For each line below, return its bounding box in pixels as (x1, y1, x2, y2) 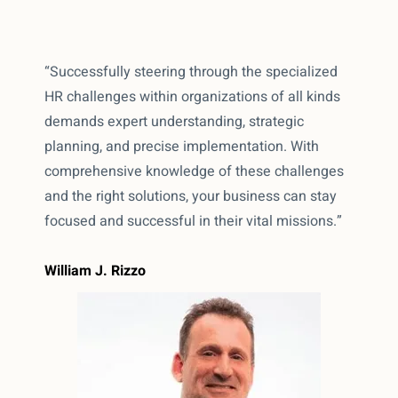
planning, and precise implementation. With (44, 135, 319, 157)
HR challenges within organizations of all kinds (44, 85, 340, 107)
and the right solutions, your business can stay (44, 185, 337, 207)
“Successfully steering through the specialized (44, 60, 338, 83)
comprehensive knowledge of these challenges (44, 160, 344, 182)
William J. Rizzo (44, 259, 146, 282)
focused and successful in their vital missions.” (44, 210, 342, 232)
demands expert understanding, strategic (44, 110, 304, 132)
